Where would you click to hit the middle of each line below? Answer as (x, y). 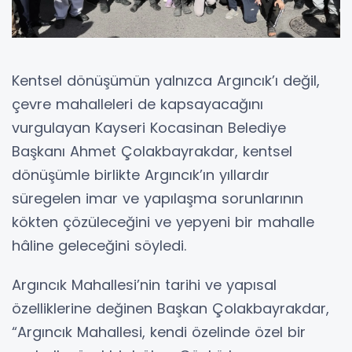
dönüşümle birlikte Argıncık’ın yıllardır (141, 175)
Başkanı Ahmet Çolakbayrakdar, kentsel (152, 152)
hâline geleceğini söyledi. (99, 246)
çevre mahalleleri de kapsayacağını (137, 104)
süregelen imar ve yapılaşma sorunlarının (158, 199)
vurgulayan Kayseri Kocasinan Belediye (149, 128)
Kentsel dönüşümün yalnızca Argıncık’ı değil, (166, 81)
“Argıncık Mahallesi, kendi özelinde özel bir (159, 332)
